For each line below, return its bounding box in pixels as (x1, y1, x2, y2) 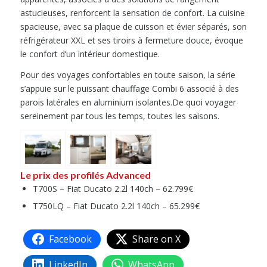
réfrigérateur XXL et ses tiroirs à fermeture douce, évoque (20, 35, 243, 46)
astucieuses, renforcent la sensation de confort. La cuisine (20, 7, 245, 19)
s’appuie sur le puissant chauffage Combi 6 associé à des (20, 83, 239, 95)
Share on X (132, 232, 181, 246)
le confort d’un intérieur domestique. (20, 48, 160, 60)
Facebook (48, 232, 92, 246)
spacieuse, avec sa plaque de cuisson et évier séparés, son (20, 21, 247, 33)
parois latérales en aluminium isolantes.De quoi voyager (20, 97, 236, 108)
